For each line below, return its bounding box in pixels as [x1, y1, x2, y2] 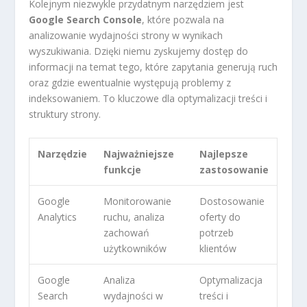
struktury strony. [29, 108, 101, 121]
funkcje [103, 162, 142, 176]
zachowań [103, 225, 150, 239]
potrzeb [199, 225, 234, 239]
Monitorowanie [103, 194, 172, 208]
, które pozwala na [142, 13, 225, 27]
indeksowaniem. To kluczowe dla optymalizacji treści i [29, 92, 268, 106]
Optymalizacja [199, 273, 263, 286]
